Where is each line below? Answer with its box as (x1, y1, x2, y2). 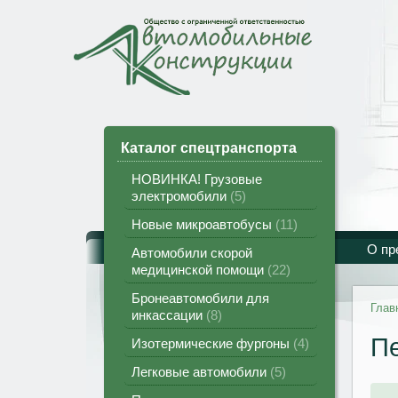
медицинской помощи (131, 262, 267, 277)
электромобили (131, 188, 230, 203)
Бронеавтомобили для (131, 291, 269, 306)
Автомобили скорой (131, 245, 252, 260)
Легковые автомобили (131, 364, 270, 379)
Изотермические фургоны (131, 336, 293, 351)
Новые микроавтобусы (131, 217, 275, 232)
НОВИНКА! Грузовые (131, 171, 262, 187)
